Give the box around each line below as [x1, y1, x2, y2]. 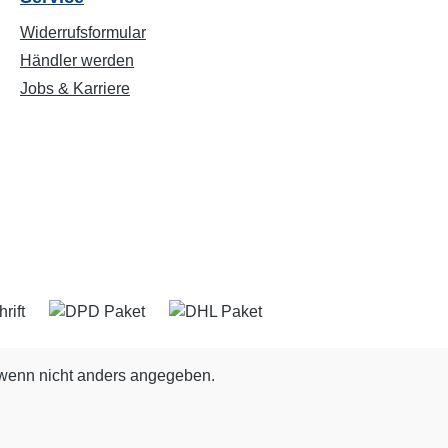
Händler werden [20, 52, 134, 70]
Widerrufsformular [20, 24, 146, 42]
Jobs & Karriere [20, 80, 130, 98]
